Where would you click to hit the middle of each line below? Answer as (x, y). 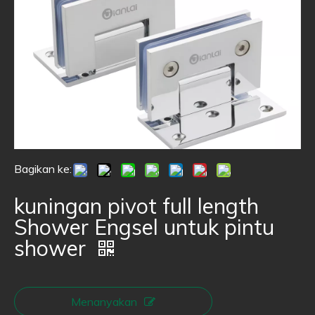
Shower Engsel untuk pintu (144, 227)
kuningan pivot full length (136, 206)
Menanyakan (104, 302)
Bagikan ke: (43, 169)
